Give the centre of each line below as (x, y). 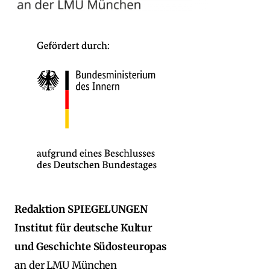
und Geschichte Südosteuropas (91, 246)
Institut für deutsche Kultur (84, 228)
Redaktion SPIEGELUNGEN (81, 209)
